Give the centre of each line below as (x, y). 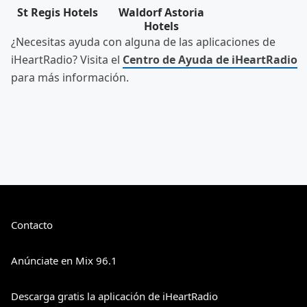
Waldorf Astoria (161, 13)
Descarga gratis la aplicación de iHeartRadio (114, 296)
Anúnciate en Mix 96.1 (64, 261)
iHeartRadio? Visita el (67, 60)
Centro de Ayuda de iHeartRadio (210, 60)
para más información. (70, 78)
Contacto (32, 225)
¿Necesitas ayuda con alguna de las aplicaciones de (143, 42)
